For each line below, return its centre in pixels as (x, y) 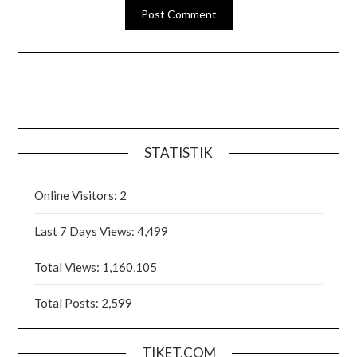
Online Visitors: (77, 195)
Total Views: (69, 267)
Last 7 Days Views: (86, 231)
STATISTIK (178, 152)
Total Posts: (68, 302)
